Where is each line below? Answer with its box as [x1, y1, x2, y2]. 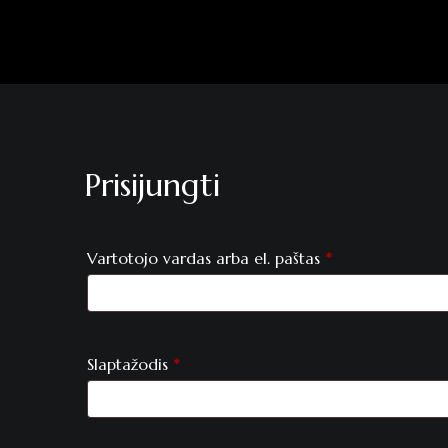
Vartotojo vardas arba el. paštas [87, 248, 325, 268]
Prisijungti [84, 165, 220, 205]
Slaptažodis [87, 354, 173, 374]
